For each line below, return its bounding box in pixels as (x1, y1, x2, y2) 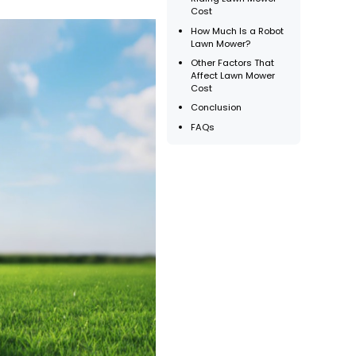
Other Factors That (191, 56, 275, 70)
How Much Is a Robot (191, 24, 284, 37)
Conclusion (191, 101, 242, 114)
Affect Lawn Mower (191, 69, 276, 83)
